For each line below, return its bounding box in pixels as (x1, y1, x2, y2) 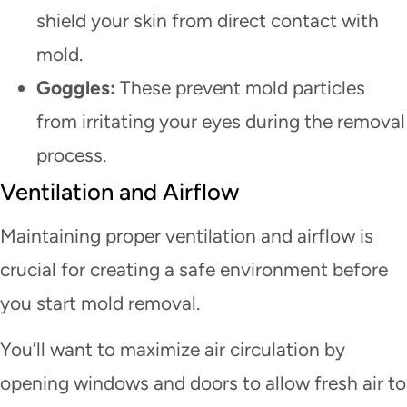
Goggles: (36, 76, 115, 100)
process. (36, 144, 106, 167)
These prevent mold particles (115, 76, 365, 100)
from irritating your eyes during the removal (36, 110, 405, 134)
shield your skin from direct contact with (36, 9, 379, 33)
